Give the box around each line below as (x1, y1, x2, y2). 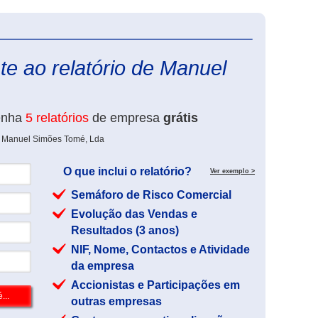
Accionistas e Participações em (71, 279, 240, 291)
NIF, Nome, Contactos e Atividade (71, 243, 250, 256)
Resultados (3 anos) (71, 224, 179, 236)
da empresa (71, 260, 134, 272)
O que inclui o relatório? (63, 165, 192, 177)
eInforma (255, 28, 289, 38)
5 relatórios (26, 111, 89, 125)
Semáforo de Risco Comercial (71, 189, 231, 201)
